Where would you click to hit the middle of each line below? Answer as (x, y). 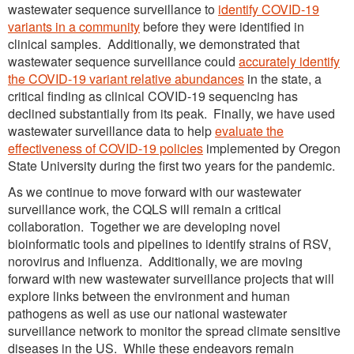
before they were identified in (222, 27)
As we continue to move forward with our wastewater (154, 192)
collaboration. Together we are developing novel (144, 227)
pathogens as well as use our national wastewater (147, 314)
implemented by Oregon (272, 149)
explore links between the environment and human (149, 296)
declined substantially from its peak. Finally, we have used (171, 114)
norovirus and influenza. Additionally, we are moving (155, 262)
